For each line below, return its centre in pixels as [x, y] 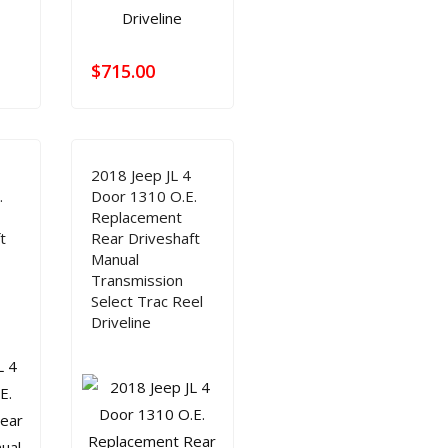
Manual [114, 259]
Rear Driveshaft [145, 238]
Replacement [136, 217]
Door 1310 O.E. [143, 196]
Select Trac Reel [146, 301]
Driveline [120, 322]
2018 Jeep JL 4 [140, 175]
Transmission [136, 280]
